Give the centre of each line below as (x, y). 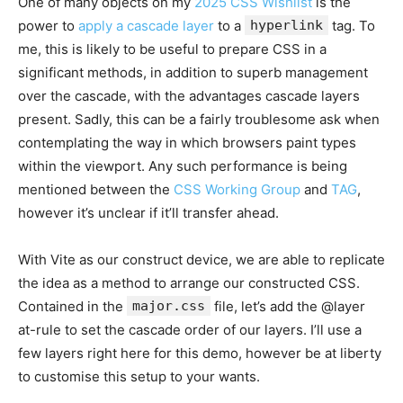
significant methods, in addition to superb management (193, 72)
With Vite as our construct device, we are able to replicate (201, 259)
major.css (169, 305)
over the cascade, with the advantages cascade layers (189, 95)
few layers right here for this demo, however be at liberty (200, 353)
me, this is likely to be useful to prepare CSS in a (172, 49)
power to (48, 25)
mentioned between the (96, 189)
